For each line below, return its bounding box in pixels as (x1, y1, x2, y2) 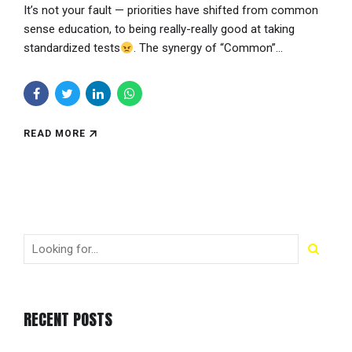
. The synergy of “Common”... (134, 41, 284, 56)
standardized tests (24, 41, 120, 56)
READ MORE (24, 127, 86, 139)
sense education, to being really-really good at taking (24, 22, 295, 37)
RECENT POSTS (24, 307, 112, 332)
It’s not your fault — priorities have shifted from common (24, 3, 318, 18)
